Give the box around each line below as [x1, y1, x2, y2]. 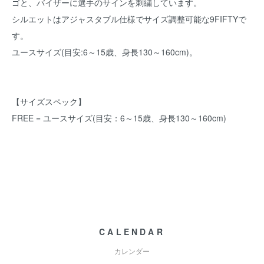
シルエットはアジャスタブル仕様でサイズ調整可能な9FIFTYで [12, 13, 246, 25]
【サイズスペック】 [12, 95, 86, 107]
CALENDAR [99, 226, 165, 237]
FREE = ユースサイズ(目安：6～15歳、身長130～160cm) [12, 112, 226, 124]
